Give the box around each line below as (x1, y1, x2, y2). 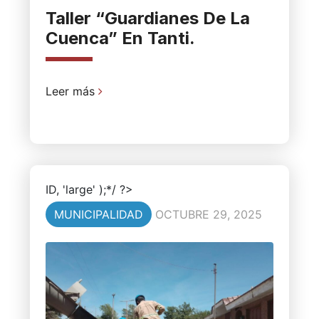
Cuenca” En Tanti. (45, 28, 195, 49)
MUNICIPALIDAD (53, 207, 143, 222)
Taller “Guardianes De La (45, 8, 250, 29)
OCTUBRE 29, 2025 (155, 207, 262, 222)
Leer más (45, 84, 98, 99)
